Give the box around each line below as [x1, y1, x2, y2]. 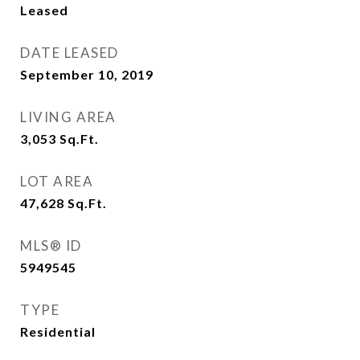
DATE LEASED [20, 44, 119, 61]
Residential [20, 324, 96, 339]
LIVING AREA [20, 108, 117, 125]
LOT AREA [20, 173, 93, 190]
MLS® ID [20, 237, 82, 254]
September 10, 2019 [20, 67, 153, 82]
